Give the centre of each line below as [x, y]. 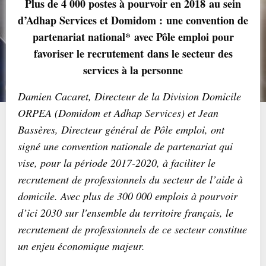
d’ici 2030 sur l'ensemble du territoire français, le [126, 213]
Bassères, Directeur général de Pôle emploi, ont [121, 129]
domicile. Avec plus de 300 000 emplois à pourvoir [128, 196]
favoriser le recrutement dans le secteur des [133, 53]
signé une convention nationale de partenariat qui [125, 146]
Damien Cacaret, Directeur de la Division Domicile [129, 96]
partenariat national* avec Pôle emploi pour [133, 37]
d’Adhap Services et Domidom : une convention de [133, 20]
